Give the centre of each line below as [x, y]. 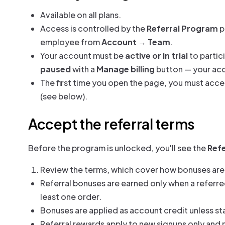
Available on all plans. [81, 15]
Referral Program [182, 28]
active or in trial [156, 55]
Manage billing [126, 69]
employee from [71, 42]
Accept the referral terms [111, 124]
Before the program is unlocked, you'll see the [118, 148]
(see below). [64, 96]
